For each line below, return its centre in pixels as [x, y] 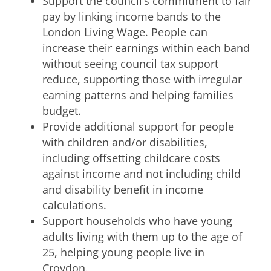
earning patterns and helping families [138, 95]
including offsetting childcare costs [131, 158]
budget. [62, 110]
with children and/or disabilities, [125, 142]
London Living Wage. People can [125, 32]
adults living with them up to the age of [142, 236]
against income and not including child [142, 173]
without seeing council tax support [130, 63]
